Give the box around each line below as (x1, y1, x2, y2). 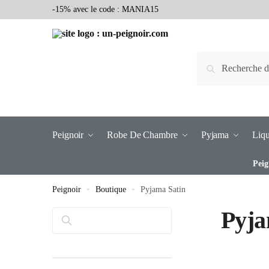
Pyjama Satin (141, 185, 186, 194)
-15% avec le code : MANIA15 (52, 5, 159, 14)
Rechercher (71, 215, 115, 226)
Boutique (95, 185, 127, 194)
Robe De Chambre (107, 130, 178, 140)
